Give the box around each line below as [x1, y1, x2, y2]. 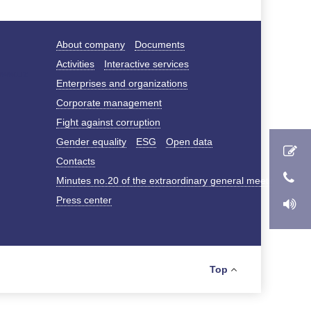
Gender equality [56, 136, 126, 147]
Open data [165, 136, 212, 147]
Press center [56, 194, 112, 205]
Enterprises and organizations [56, 78, 187, 89]
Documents [134, 39, 185, 50]
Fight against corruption [56, 117, 160, 128]
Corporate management [56, 97, 162, 108]
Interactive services [103, 58, 189, 69]
